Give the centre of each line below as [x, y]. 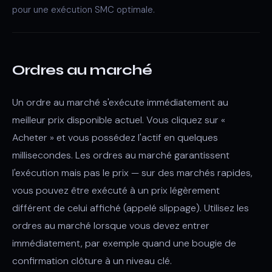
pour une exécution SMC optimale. [83, 10]
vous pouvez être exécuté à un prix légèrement [116, 190]
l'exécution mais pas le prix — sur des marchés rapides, [132, 173]
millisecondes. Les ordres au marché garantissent [121, 155]
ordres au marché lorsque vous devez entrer [111, 226]
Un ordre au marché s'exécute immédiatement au [120, 102]
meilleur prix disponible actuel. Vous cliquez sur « [119, 120]
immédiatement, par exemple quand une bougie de [124, 243]
